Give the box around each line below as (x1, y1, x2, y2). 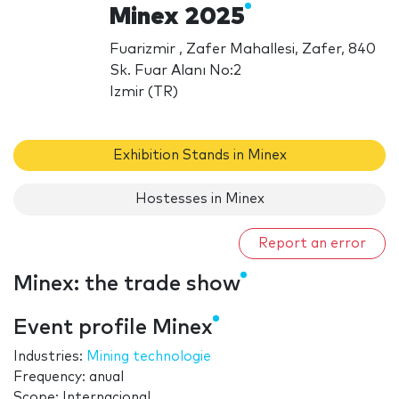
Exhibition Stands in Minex (112, 148, 287, 162)
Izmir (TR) (110, 84, 179, 99)
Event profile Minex (13, 317, 213, 339)
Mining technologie (86, 350, 211, 364)
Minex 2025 (110, 4, 246, 29)
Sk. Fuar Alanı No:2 (110, 62, 242, 77)
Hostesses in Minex (134, 192, 265, 207)
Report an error (258, 236, 366, 250)
